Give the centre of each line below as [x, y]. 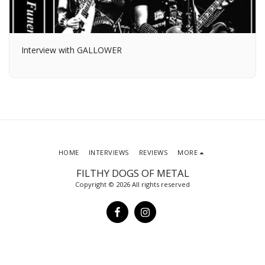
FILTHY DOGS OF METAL [132, 173]
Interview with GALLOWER [72, 50]
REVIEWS [153, 153]
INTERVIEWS [109, 153]
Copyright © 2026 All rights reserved [132, 185]
